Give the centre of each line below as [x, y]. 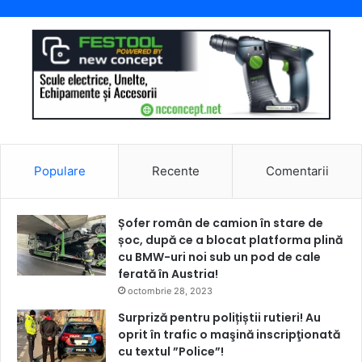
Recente [175, 170]
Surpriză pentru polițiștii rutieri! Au [219, 317]
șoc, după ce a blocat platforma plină [230, 240]
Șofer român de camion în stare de [221, 223]
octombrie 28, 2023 [170, 290]
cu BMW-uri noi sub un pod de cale [219, 257]
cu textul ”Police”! [171, 351]
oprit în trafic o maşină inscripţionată [229, 334]
